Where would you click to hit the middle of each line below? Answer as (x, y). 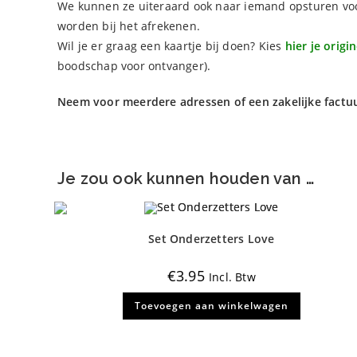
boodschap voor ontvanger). (134, 66)
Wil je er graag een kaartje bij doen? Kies (171, 46)
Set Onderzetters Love (212, 239)
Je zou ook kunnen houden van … (186, 178)
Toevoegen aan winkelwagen (211, 306)
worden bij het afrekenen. (129, 26)
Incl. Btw (232, 277)
